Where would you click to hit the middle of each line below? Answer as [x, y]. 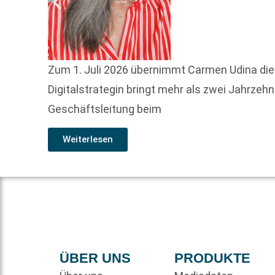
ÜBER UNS [95, 258]
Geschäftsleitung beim [105, 109]
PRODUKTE [212, 258]
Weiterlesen [88, 140]
